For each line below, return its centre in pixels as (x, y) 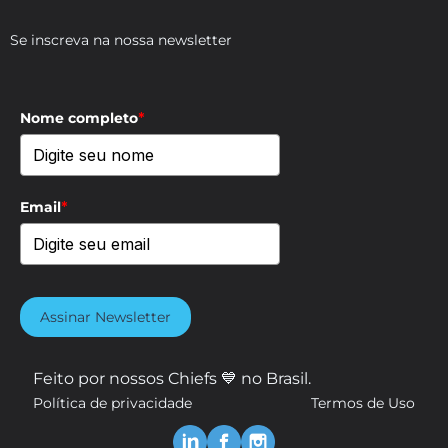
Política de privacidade (112, 402)
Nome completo (79, 117)
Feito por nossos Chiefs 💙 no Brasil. (172, 378)
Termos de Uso (363, 402)
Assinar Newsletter (105, 316)
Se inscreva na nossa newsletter (121, 39)
